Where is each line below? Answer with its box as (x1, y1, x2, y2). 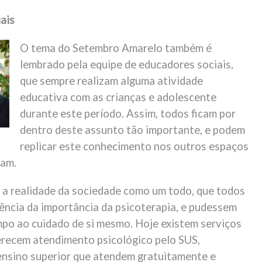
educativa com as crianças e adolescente (20, 91, 217, 104)
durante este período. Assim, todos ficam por (20, 107, 236, 120)
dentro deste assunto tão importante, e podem (20, 123, 246, 136)
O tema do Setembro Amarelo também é (20, 42, 212, 54)
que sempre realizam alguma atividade (20, 74, 204, 87)
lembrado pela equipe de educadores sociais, (20, 58, 234, 71)
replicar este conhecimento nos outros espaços (20, 140, 249, 153)
